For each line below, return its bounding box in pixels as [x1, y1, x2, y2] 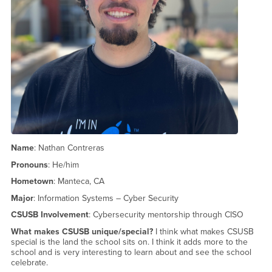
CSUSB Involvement [10, 209, 89, 220]
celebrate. [10, 257, 48, 268]
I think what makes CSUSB [152, 226, 254, 237]
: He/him [47, 159, 79, 170]
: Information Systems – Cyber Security [33, 192, 178, 203]
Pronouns [10, 159, 48, 170]
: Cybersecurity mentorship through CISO [88, 209, 253, 220]
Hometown [10, 176, 53, 187]
